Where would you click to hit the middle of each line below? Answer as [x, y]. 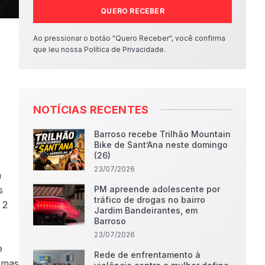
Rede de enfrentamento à [148, 255]
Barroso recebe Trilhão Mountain [163, 134]
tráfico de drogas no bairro [150, 200]
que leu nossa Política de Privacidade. [99, 49]
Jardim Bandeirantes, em [146, 210]
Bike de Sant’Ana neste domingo [161, 145]
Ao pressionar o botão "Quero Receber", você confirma [129, 38]
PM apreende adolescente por [157, 189]
